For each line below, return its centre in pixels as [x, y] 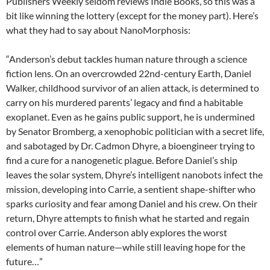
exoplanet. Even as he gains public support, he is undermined [130, 116]
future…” [24, 261]
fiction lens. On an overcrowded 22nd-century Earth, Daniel [129, 73]
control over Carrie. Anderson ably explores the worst [117, 232]
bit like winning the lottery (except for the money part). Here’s [132, 15]
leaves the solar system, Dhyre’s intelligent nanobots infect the [134, 174]
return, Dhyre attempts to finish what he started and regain [128, 218]
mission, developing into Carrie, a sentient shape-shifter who [131, 189]
